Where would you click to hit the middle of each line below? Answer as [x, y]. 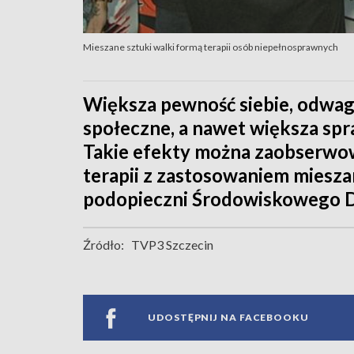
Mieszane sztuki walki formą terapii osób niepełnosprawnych [211, 47]
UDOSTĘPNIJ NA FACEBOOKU [228, 318]
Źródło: [104, 244]
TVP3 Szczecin [172, 244]
